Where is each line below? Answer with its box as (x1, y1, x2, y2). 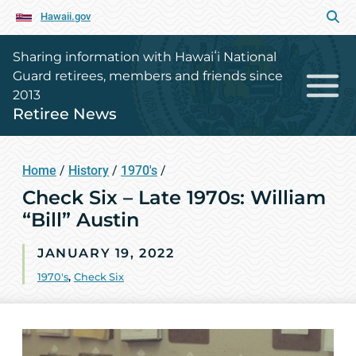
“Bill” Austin (22, 208, 139, 231)
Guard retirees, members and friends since (13, 68, 283, 83)
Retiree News (13, 104, 117, 123)
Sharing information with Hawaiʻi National (13, 49, 277, 64)
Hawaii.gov (41, 10, 91, 22)
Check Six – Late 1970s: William (22, 186, 326, 209)
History (68, 163, 109, 178)
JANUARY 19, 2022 (37, 246, 175, 261)
